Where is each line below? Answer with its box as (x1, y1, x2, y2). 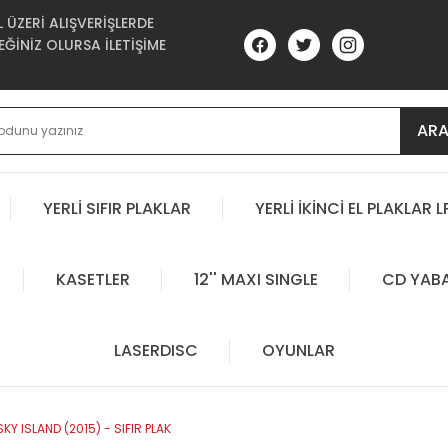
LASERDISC (113, 338, 198, 362)
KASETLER (55, 267, 130, 291)
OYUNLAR (261, 338, 335, 362)
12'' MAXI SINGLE (193, 267, 318, 291)
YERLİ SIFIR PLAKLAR (43, 196, 191, 220)
